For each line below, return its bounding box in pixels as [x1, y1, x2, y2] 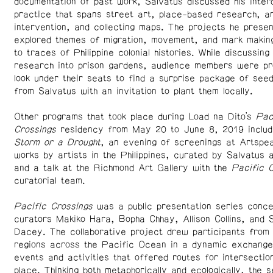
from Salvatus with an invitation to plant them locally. [13, 87, 257, 96]
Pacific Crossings [13, 202, 93, 211]
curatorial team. [13, 176, 89, 186]
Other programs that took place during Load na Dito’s [13, 112, 256, 122]
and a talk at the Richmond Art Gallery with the [13, 163, 232, 173]
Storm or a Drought [13, 138, 101, 147]
